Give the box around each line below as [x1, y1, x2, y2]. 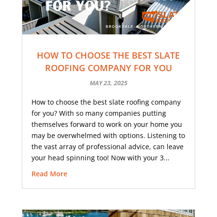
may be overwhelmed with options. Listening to [31, 131, 185, 140]
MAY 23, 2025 [89, 78, 127, 88]
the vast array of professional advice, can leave [31, 142, 184, 152]
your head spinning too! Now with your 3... [31, 153, 170, 163]
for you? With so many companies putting [31, 108, 166, 118]
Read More [31, 169, 67, 179]
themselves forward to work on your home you [31, 120, 182, 129]
